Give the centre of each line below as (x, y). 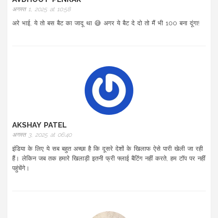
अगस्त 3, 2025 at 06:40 (42, 135)
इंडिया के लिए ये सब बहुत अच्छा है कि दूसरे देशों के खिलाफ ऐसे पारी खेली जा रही (108, 149)
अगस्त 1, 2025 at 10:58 (41, 9)
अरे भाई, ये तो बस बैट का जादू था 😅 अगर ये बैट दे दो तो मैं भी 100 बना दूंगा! (106, 23)
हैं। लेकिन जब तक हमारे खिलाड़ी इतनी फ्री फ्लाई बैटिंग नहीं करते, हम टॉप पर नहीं (109, 159)
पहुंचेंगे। (21, 168)
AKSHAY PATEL (39, 125)
